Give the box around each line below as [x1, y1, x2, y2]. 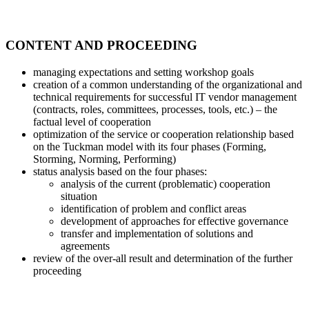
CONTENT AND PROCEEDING [6, 38, 197, 53]
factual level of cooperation [33, 115, 151, 128]
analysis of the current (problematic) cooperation [61, 177, 270, 190]
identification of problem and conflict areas [61, 202, 246, 215]
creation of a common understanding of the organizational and [33, 78, 302, 90]
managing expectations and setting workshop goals [33, 66, 254, 78]
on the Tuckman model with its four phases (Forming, [33, 140, 266, 152]
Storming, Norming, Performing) [33, 152, 176, 165]
